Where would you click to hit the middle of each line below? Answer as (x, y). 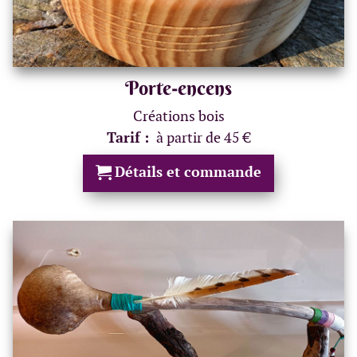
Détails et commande (188, 171)
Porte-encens (178, 87)
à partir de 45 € (203, 137)
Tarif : (129, 137)
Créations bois (178, 116)
